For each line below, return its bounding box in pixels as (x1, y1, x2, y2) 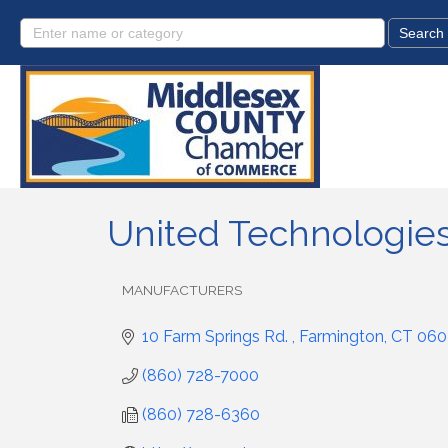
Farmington (299, 327, 384, 346)
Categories (121, 295, 191, 311)
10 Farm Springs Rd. (142, 327, 292, 346)
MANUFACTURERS (122, 282, 242, 298)
